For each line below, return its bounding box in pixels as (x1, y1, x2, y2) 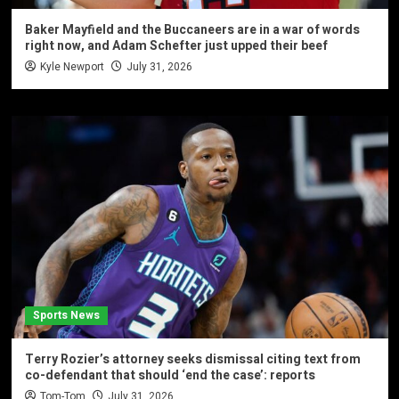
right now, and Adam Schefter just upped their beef (24, 36, 328, 55)
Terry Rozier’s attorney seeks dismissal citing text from (24, 349, 361, 369)
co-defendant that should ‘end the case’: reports (24, 365, 315, 385)
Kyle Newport (39, 58, 104, 75)
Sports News (32, 306, 100, 323)
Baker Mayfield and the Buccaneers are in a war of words (24, 20, 360, 39)
